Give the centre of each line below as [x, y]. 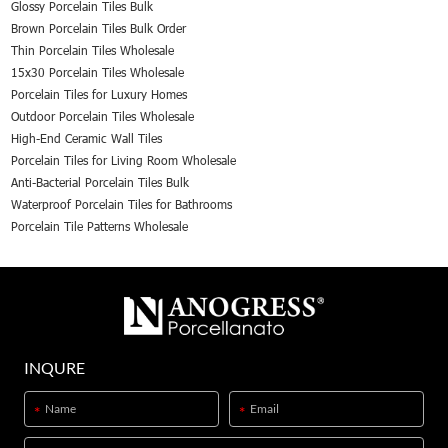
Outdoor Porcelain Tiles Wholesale [103, 115]
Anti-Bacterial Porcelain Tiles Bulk [100, 181]
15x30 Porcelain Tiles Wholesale [98, 71]
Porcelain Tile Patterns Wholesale [100, 225]
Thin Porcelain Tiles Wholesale [93, 49]
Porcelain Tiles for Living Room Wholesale [124, 159]
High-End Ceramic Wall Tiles [87, 137]
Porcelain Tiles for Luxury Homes [99, 93]
